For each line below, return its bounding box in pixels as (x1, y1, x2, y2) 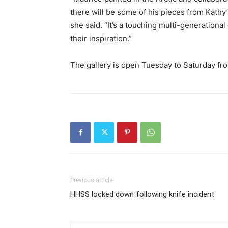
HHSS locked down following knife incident (70, 190, 214, 199)
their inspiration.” (70, 34, 132, 43)
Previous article (70, 177, 112, 184)
